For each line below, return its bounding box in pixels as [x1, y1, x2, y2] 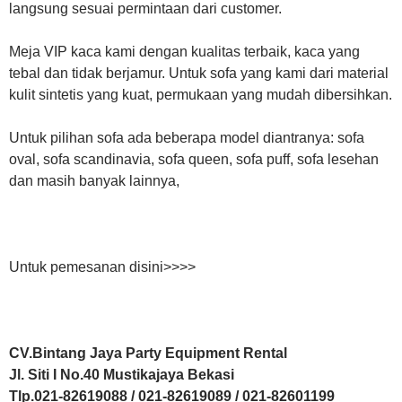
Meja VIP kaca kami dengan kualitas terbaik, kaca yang [9, 43, 360, 59]
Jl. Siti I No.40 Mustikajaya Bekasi [9, 366, 234, 382]
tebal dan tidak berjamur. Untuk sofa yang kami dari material [9, 65, 389, 81]
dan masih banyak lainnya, [9, 172, 179, 188]
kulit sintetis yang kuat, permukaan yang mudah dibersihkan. [9, 86, 392, 102]
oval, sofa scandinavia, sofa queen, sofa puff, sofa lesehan [9, 151, 379, 167]
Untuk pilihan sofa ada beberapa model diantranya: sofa [9, 129, 364, 145]
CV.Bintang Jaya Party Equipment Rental [9, 345, 287, 361]
